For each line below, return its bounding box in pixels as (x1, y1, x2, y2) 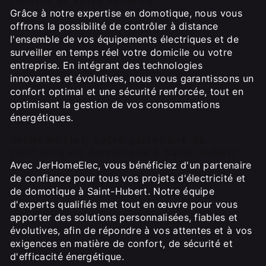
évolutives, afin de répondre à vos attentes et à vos (10, 224, 252, 236)
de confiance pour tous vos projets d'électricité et (10, 172, 246, 184)
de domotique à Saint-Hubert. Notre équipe (10, 185, 215, 197)
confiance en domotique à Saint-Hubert (10, 147, 238, 158)
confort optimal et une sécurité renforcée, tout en (10, 85, 244, 97)
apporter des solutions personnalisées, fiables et (10, 211, 238, 223)
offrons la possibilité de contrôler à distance (10, 20, 218, 32)
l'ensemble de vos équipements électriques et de (10, 33, 239, 45)
